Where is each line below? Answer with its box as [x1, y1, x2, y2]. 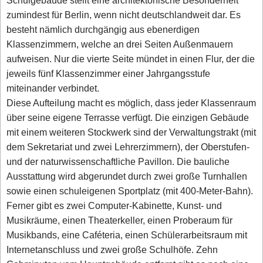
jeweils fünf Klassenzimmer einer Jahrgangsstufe [6, 67, 211, 81]
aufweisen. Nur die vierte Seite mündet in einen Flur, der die [6, 52, 255, 66]
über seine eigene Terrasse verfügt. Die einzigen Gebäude [6, 111, 249, 125]
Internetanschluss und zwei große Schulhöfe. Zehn [6, 243, 218, 257]
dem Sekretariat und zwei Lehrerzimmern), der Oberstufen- [6, 140, 250, 154]
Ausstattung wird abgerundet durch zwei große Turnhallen [6, 170, 248, 184]
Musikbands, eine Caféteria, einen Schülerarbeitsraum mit [6, 228, 248, 242]
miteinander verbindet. [6, 82, 100, 96]
